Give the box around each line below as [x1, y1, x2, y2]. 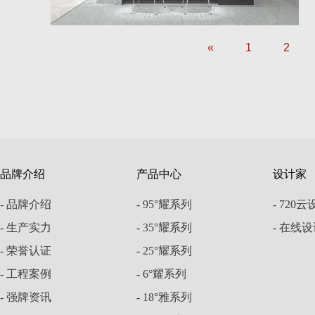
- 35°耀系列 [136, 221, 193, 233]
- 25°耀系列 [136, 244, 193, 257]
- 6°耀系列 [136, 267, 187, 280]
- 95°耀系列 [136, 198, 193, 210]
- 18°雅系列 [136, 290, 193, 303]
